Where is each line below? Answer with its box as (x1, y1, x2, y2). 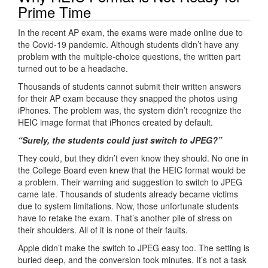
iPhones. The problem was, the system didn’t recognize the (18, 103, 242, 116)
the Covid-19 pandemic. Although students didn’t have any (18, 38, 239, 50)
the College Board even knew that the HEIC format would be (18, 163, 246, 176)
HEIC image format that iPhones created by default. (18, 115, 213, 128)
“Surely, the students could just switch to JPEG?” (18, 133, 222, 146)
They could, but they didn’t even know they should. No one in (18, 151, 248, 164)
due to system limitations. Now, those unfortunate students (18, 199, 239, 212)
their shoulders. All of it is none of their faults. (18, 223, 188, 236)
